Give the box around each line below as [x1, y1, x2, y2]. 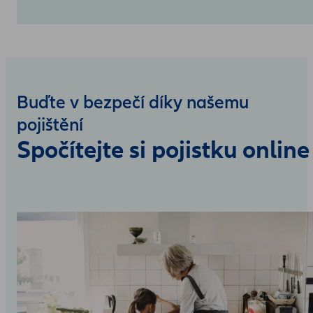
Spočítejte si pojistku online [17, 134, 310, 165]
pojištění [17, 113, 83, 136]
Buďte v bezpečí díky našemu [17, 91, 249, 114]
